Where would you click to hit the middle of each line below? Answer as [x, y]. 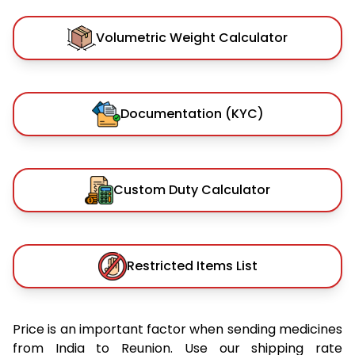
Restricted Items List [192, 265]
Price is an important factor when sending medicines [177, 329]
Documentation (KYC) [192, 113]
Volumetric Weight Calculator [192, 37]
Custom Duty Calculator [192, 189]
